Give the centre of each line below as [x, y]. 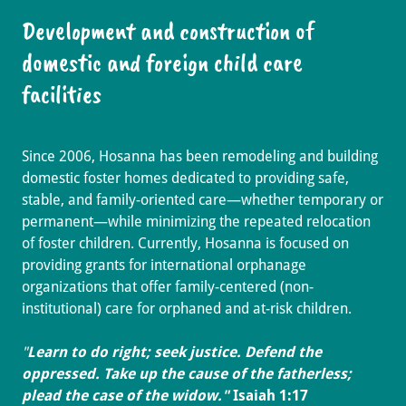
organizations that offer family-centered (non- [168, 287]
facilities [62, 94]
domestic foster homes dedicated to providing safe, [185, 179]
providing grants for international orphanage [164, 266]
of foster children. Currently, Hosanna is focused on [185, 244]
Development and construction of [168, 31]
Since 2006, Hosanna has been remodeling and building [200, 157]
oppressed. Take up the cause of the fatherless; [187, 374]
